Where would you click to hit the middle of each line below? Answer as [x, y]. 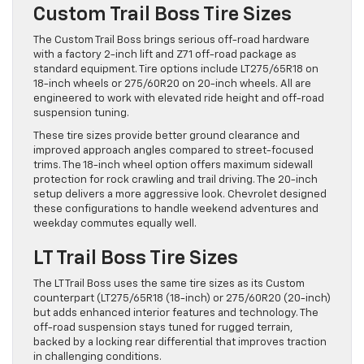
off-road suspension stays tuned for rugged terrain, [163, 328]
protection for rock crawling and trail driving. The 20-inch [175, 180]
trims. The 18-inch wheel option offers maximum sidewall [173, 166]
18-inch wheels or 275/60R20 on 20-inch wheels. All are [172, 84]
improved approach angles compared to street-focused [173, 151]
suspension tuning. [81, 114]
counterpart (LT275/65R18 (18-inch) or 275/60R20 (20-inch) [182, 299]
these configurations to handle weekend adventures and [176, 210]
